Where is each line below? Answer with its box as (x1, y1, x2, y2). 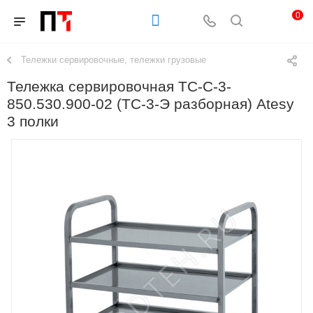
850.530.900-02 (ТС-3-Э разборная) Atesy (7, 96, 294, 113)
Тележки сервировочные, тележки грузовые (21, 54, 206, 65)
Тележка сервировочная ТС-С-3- (7, 78, 231, 96)
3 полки (7, 113, 59, 131)
